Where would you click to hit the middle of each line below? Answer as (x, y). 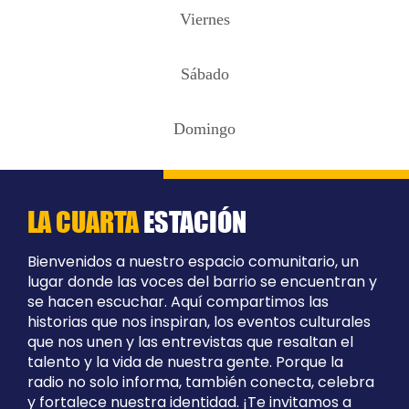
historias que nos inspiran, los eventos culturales (199, 322)
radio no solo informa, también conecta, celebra (201, 383)
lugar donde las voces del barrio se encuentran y (202, 282)
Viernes (204, 20)
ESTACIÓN (193, 222)
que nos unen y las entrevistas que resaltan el (190, 342)
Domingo (204, 129)
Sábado (204, 74)
